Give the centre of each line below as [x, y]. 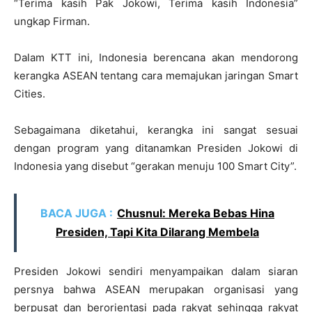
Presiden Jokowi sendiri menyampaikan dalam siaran [156, 271]
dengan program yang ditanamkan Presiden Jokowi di [156, 148]
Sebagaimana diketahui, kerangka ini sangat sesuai [156, 130]
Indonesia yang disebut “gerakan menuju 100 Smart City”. [155, 166]
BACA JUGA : [77, 213]
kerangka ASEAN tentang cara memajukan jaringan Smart [156, 75]
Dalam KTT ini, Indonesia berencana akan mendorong [156, 57]
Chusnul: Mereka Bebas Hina [196, 213]
